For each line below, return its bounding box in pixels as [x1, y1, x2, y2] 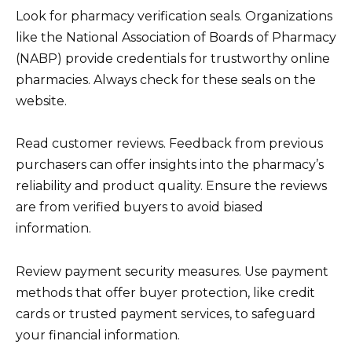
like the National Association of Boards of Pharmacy [16, 30, 336, 46]
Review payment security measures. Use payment [16, 263, 328, 279]
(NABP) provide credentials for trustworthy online [16, 51, 330, 67]
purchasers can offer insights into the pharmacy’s [16, 157, 324, 173]
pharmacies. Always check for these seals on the [16, 72, 316, 88]
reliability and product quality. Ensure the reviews [16, 178, 327, 194]
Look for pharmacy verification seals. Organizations [16, 9, 332, 24]
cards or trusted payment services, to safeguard [16, 306, 316, 321]
